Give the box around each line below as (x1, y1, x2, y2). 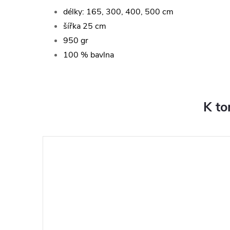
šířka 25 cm (63, 21, 106, 32)
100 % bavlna (63, 49, 114, 61)
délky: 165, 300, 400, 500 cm (63, 6, 174, 18)
